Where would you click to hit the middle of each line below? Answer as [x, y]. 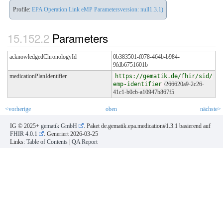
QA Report [85, 142]
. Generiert [57, 134]
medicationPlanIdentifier [38, 76]
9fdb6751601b [130, 65]
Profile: [22, 9]
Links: [18, 142]
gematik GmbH [59, 126]
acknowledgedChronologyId [43, 57]
